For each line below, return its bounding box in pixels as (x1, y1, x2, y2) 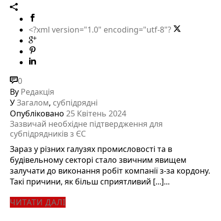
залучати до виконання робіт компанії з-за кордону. (10, 165, 210, 176)
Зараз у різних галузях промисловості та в (10, 143, 172, 154)
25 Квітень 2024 (66, 108, 126, 119)
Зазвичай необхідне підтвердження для (10, 118, 163, 129)
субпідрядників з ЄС (10, 128, 86, 139)
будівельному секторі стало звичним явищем (10, 154, 186, 165)
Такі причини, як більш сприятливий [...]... (10, 176, 170, 187)
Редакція (21, 86, 54, 97)
